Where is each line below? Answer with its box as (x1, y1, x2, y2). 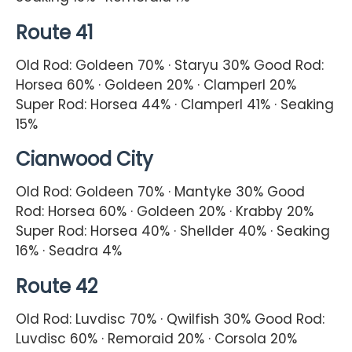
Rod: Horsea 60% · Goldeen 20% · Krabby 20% (16, 202, 313, 222)
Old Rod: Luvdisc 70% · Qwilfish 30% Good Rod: (16, 310, 324, 329)
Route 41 (16, 19, 93, 46)
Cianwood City (16, 146, 153, 173)
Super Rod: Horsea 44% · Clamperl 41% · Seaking (16, 94, 334, 114)
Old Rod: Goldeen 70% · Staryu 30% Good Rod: (16, 55, 324, 75)
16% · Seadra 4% (16, 241, 122, 261)
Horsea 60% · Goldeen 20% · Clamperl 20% (16, 75, 296, 94)
